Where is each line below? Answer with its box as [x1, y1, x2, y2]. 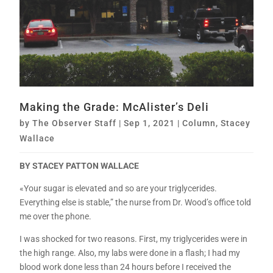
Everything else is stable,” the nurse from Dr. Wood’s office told [19, 197, 252, 208]
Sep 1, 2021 [124, 118, 175, 129]
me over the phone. [19, 211, 92, 222]
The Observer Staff [32, 118, 117, 129]
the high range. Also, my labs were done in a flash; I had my [19, 248, 241, 258]
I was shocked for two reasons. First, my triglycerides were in [19, 234, 248, 244]
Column [182, 118, 216, 129]
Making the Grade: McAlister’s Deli [19, 101, 210, 114]
